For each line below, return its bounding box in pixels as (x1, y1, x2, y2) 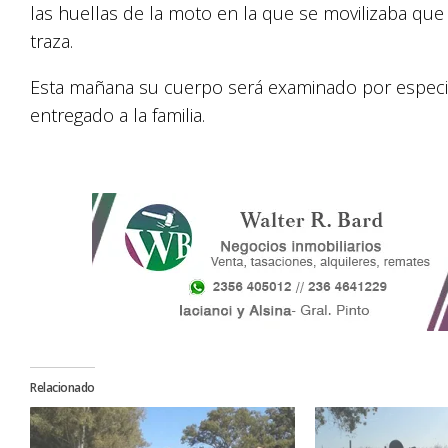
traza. (30, 29, 73, 53)
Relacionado (30, 379, 95, 396)
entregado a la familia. (30, 103, 205, 127)
